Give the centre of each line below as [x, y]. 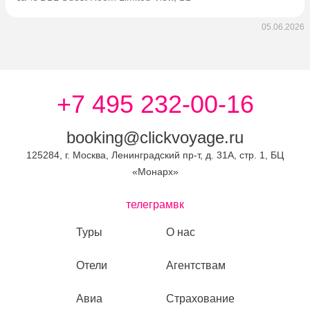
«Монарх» [155, 172]
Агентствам [196, 265]
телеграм [149, 204]
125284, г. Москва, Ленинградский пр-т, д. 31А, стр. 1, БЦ [155, 155]
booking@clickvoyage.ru [155, 137]
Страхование [200, 299]
